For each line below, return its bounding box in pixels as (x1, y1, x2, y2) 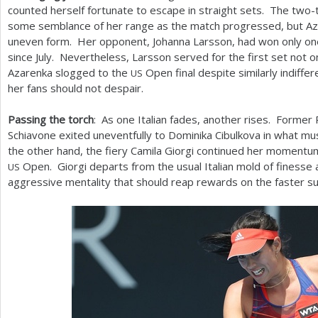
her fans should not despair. (8, 80, 143, 95)
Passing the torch (8, 112, 94, 126)
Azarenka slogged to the (8, 65, 131, 79)
